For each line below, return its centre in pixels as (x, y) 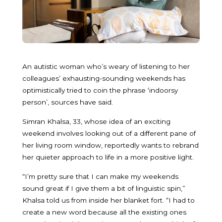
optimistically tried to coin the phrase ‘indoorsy (100, 90)
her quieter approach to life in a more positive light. (109, 157)
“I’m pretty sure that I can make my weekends (100, 176)
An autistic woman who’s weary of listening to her (106, 66)
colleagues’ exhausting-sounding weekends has (104, 78)
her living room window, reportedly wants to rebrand (111, 145)
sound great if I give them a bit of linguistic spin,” (104, 188)
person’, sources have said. (68, 102)
